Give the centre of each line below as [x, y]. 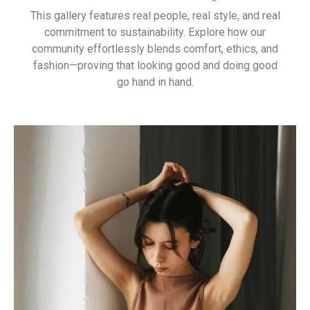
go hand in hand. [155, 82]
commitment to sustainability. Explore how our [155, 32]
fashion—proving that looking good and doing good [155, 65]
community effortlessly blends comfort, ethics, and [155, 48]
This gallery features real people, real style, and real [155, 15]
